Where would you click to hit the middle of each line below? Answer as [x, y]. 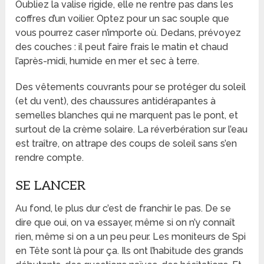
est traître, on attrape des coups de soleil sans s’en [126, 143]
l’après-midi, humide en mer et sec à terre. [108, 61]
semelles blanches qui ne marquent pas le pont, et [127, 115]
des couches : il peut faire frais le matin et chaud [122, 47]
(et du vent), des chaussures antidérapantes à [116, 101]
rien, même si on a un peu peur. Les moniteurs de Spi [131, 236]
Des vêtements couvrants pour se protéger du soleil [131, 87]
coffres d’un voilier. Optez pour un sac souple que [123, 18]
